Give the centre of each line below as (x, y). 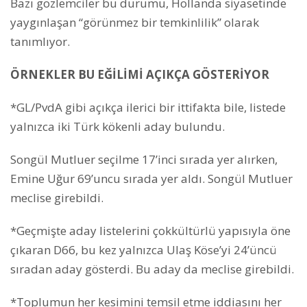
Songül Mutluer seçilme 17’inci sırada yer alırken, (144, 159)
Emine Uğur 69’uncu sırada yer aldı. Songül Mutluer (151, 178)
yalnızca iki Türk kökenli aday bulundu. (118, 126)
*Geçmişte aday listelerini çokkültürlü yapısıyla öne (150, 230)
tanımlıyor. (40, 41)
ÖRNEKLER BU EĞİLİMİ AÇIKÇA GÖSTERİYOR (140, 74)
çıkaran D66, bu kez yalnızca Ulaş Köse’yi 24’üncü (144, 249)
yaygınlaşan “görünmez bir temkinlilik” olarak (135, 22)
